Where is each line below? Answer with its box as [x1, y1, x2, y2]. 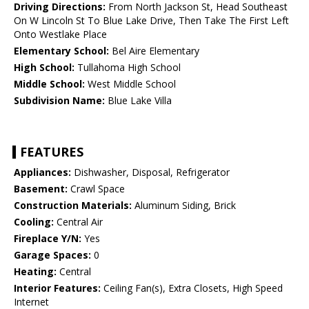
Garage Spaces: [14, 248, 91, 262]
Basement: [14, 182, 68, 196]
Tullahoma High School [74, 61, 181, 74]
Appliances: [14, 166, 71, 179]
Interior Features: [14, 281, 101, 295]
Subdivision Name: [14, 94, 105, 108]
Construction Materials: [14, 199, 132, 212]
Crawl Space [68, 182, 125, 196]
